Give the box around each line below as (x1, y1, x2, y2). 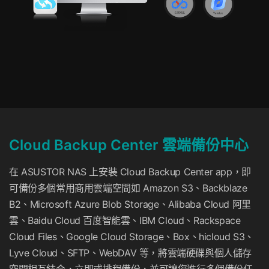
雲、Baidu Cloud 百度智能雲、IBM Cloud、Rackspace (9, 214, 241, 227)
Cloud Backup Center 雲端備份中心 (9, 136, 249, 154)
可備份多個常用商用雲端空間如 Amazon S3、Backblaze (9, 182, 247, 195)
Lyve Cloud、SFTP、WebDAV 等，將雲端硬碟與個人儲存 (9, 247, 252, 259)
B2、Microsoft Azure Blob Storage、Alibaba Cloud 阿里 (9, 198, 251, 211)
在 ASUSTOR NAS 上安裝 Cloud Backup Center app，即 (9, 166, 251, 178)
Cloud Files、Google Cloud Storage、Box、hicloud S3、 (9, 231, 254, 243)
